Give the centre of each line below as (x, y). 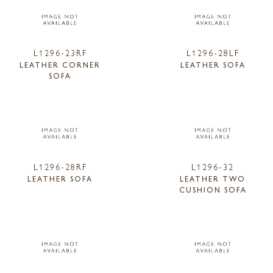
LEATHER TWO (213, 178)
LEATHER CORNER (60, 65)
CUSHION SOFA (213, 189)
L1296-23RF (60, 53)
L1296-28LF (213, 53)
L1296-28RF (60, 166)
